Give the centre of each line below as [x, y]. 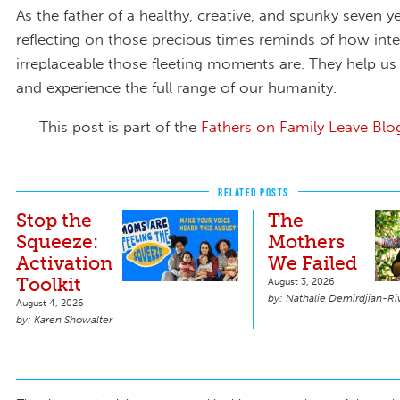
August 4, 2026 [50, 303]
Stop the [54, 221]
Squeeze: [57, 242]
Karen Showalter [73, 320]
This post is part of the [120, 127]
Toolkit [51, 285]
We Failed [312, 263]
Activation [64, 263]
